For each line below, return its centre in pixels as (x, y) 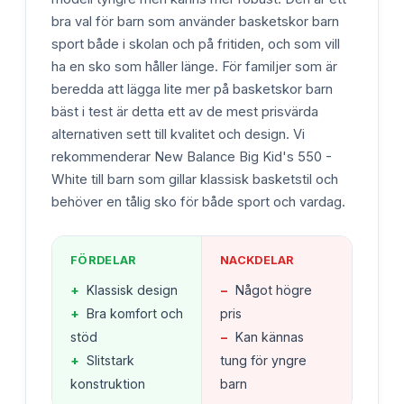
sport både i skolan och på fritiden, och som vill (196, 44)
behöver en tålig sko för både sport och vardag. (198, 202)
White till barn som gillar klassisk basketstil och (195, 179)
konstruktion (108, 383)
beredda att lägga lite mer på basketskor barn (192, 89)
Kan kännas (270, 336)
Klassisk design (132, 289)
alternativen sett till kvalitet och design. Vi (178, 134)
